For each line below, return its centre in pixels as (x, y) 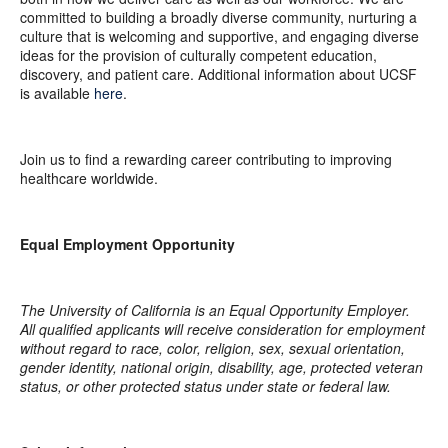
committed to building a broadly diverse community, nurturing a (218, 16)
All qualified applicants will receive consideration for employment (222, 328)
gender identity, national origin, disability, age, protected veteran (221, 366)
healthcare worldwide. (89, 177)
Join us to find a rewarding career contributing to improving (206, 158)
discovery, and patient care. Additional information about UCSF (218, 73)
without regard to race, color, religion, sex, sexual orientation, (212, 347)
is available (57, 92)
